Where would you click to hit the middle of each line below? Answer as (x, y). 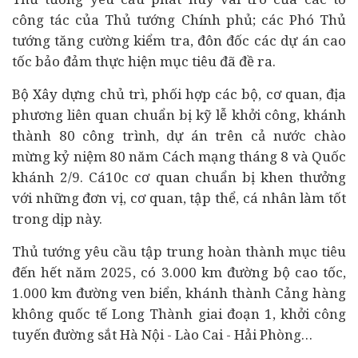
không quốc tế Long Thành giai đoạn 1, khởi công (179, 314)
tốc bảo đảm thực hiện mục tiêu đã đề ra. (144, 61)
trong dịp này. (57, 219)
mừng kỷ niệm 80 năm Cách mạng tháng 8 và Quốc (179, 156)
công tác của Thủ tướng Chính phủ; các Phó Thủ (179, 20)
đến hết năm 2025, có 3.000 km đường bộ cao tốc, (179, 272)
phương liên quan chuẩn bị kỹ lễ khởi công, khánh (179, 115)
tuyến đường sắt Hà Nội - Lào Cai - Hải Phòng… (162, 334)
